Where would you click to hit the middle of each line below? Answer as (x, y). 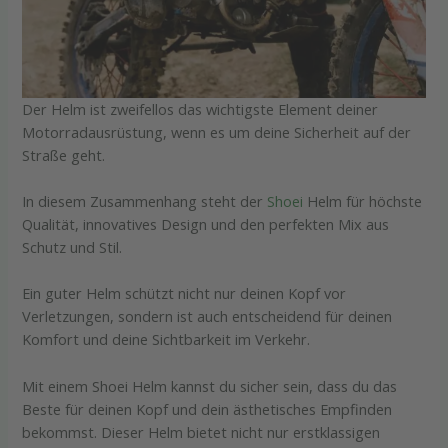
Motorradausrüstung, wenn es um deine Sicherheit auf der (217, 131)
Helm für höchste (363, 201)
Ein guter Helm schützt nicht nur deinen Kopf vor (184, 293)
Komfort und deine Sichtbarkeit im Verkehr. (166, 339)
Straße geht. (64, 154)
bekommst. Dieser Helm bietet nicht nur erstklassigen (201, 431)
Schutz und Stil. (72, 247)
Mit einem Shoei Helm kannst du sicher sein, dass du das (210, 385)
